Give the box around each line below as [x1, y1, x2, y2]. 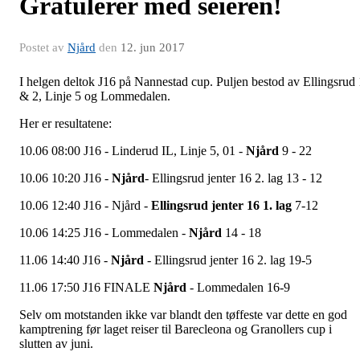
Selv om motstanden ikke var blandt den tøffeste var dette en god [19, 308, 347, 321]
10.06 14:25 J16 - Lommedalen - [19, 226, 189, 239]
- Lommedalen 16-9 [186, 280, 290, 294]
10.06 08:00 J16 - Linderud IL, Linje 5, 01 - [19, 144, 243, 157]
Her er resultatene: [19, 117, 112, 130]
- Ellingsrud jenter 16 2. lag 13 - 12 [145, 171, 322, 185]
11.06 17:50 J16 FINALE [19, 280, 153, 294]
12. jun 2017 [121, 41, 185, 54]
